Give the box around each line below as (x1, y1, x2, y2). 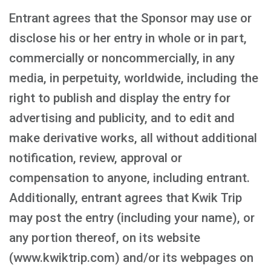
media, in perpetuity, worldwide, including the (9, 71, 258, 85)
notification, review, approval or (9, 151, 182, 165)
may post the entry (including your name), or (9, 211, 255, 225)
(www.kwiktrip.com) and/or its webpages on (9, 250, 253, 265)
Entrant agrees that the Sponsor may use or (9, 11, 252, 25)
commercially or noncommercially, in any (9, 51, 235, 65)
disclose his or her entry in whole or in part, (9, 31, 247, 45)
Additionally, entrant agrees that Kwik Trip (9, 191, 242, 205)
